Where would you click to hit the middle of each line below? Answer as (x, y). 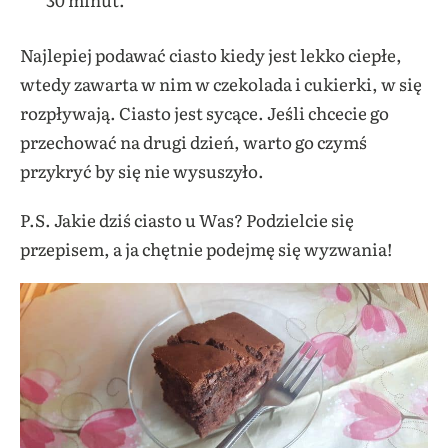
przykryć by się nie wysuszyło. (142, 170)
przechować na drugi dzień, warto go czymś (193, 141)
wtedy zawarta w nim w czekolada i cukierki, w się (221, 83)
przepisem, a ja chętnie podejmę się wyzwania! (206, 248)
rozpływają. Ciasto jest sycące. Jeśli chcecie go (204, 112)
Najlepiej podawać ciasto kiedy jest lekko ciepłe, (211, 54)
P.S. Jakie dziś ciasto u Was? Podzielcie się (187, 219)
